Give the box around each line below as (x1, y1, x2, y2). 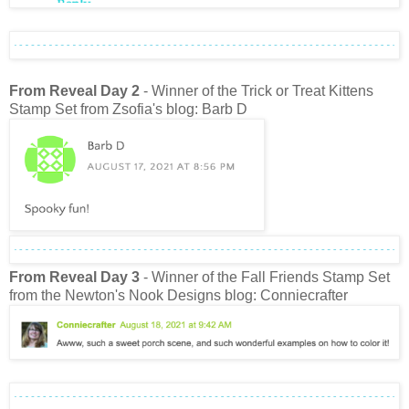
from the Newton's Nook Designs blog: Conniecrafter (9, 287, 348, 303)
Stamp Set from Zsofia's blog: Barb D (9, 100, 247, 117)
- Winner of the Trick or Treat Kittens (140, 82, 373, 99)
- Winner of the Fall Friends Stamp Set (140, 268, 390, 285)
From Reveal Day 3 (9, 268, 140, 285)
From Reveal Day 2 (9, 82, 140, 99)
